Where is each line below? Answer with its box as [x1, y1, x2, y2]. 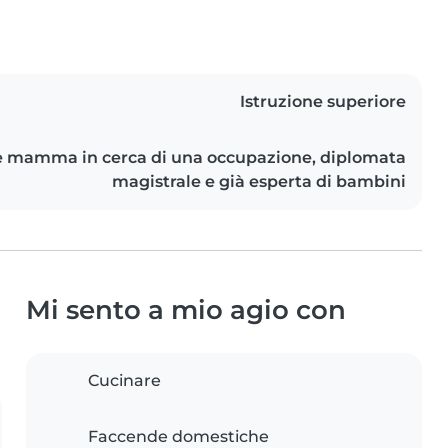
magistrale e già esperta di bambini [112, 172, 406, 192]
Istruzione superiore [240, 92, 406, 112]
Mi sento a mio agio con [26, 294, 346, 326]
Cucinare [88, 371, 161, 391]
